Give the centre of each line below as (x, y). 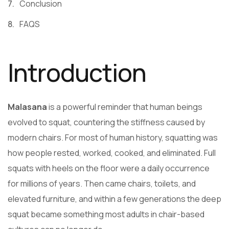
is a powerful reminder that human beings (125, 107)
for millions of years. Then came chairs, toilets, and (102, 184)
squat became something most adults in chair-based (106, 214)
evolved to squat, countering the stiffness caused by (106, 122)
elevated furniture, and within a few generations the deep (114, 199)
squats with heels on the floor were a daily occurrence (109, 168)
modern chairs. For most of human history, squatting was (113, 138)
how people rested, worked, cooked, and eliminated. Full (112, 153)
